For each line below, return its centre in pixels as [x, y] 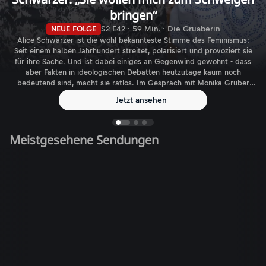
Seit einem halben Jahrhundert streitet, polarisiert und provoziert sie [133, 51]
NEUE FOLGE [73, 29]
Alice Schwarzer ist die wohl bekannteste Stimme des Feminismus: [133, 41]
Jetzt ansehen [141, 100]
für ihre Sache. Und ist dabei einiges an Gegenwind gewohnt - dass [133, 62]
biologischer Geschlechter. [133, 115]
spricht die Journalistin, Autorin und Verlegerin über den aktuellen [133, 94]
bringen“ [133, 15]
